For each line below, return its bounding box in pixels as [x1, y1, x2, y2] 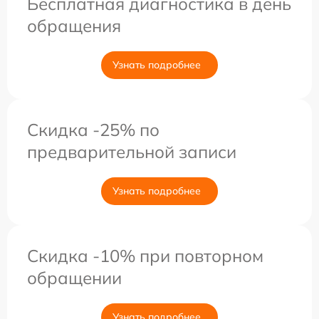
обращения [27, 14, 121, 36]
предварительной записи [27, 140, 236, 162]
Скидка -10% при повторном [27, 244, 263, 266]
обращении [27, 266, 122, 288]
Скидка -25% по [27, 118, 159, 140]
